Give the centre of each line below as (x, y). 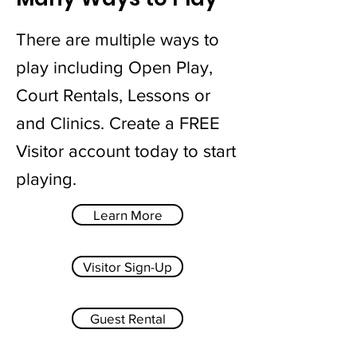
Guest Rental (127, 318)
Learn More (127, 215)
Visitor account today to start (126, 151)
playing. (49, 179)
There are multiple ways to (118, 39)
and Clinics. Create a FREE (118, 123)
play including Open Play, (114, 67)
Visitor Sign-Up (127, 267)
